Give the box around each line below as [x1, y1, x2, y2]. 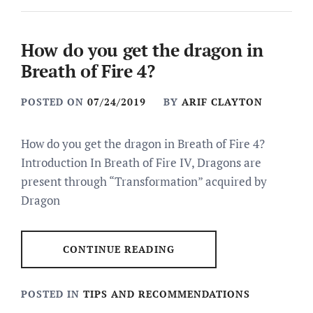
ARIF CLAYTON [182, 95, 263, 108]
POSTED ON [21, 95, 87, 108]
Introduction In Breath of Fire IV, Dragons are [21, 154, 261, 170]
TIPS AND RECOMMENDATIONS [83, 286, 250, 300]
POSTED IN [21, 286, 83, 300]
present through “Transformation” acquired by [21, 173, 267, 189]
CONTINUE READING [63, 242, 175, 256]
